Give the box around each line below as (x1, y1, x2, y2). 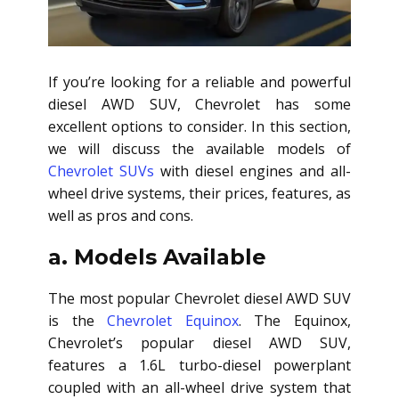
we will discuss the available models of (48, 139, 351, 159)
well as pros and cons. (48, 206, 193, 226)
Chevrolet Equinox (107, 311, 239, 331)
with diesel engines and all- (154, 161, 351, 182)
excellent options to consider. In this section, (48, 117, 351, 137)
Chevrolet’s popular (48, 333, 213, 354)
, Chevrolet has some (176, 94, 352, 115)
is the (48, 311, 108, 331)
